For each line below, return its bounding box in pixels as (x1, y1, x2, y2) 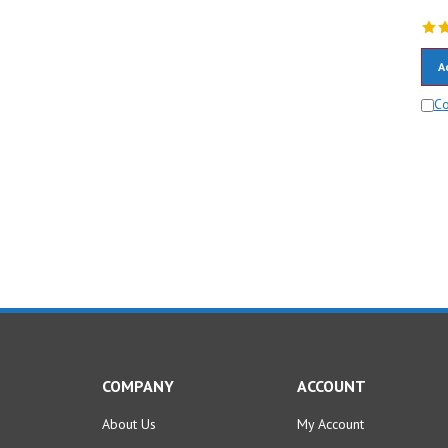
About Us (102, 415, 156, 434)
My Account (297, 415, 364, 434)
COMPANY (102, 376, 174, 397)
